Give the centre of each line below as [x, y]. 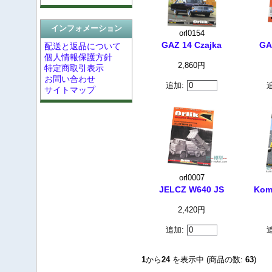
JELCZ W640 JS [192, 189]
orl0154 [192, 33]
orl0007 [192, 178]
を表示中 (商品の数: [208, 260]
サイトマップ [70, 90]
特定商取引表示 [74, 68]
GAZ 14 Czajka [192, 45]
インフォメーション [86, 29]
